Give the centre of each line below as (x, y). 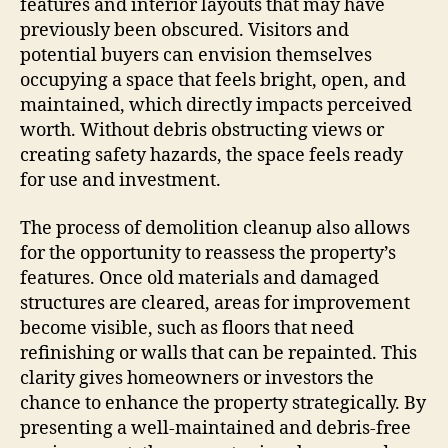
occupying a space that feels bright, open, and (213, 81)
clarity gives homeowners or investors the (197, 378)
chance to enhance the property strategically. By (223, 403)
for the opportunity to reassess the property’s (208, 253)
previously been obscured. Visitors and (184, 31)
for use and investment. (120, 181)
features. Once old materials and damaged (199, 278)
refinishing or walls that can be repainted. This (218, 353)
